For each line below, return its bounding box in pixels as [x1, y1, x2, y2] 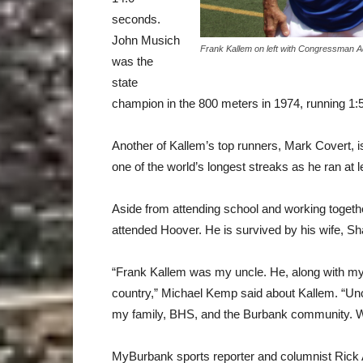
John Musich [112, 33, 180, 47]
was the [112, 54, 153, 68]
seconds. [112, 12, 160, 26]
